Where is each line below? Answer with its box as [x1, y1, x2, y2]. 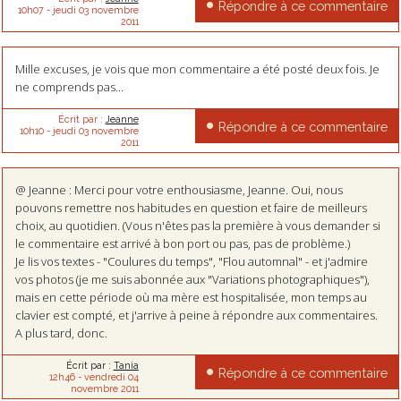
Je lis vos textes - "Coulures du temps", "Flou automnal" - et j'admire [14, 252, 368, 269]
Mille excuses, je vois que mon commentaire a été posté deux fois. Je [14, 60, 380, 77]
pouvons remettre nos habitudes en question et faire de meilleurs [14, 199, 367, 216]
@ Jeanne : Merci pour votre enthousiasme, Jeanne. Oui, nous [14, 181, 343, 198]
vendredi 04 [83, 371, 139, 382]
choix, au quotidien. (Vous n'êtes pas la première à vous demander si [14, 217, 380, 234]
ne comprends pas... [14, 78, 124, 95]
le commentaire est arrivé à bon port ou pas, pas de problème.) [14, 235, 350, 252]
